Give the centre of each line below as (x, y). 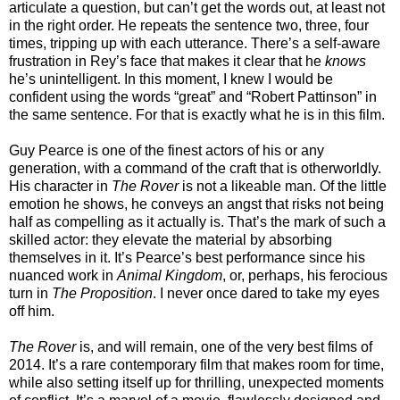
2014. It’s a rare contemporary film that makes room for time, (196, 364)
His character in (60, 186)
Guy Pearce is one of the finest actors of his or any (167, 150)
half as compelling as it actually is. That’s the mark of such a (197, 221)
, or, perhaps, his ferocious (305, 275)
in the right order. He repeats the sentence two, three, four (189, 25)
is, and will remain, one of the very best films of (224, 346)
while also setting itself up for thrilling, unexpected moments (196, 382)
